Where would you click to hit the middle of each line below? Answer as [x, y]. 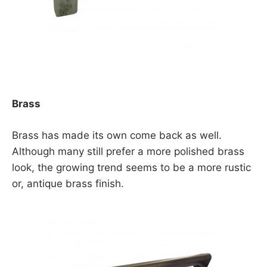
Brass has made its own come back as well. [117, 135]
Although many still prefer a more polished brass [128, 151]
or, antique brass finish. [68, 183]
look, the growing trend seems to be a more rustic [131, 167]
